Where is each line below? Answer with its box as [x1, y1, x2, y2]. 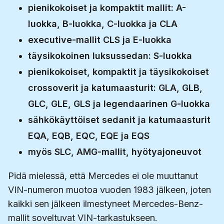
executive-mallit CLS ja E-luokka [28, 34, 171, 45]
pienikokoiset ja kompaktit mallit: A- [28, 2, 186, 13]
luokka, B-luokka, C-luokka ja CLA [28, 18, 177, 29]
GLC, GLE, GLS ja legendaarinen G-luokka [28, 98, 210, 109]
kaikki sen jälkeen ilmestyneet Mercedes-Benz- [8, 198, 203, 209]
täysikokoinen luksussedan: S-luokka [28, 50, 192, 61]
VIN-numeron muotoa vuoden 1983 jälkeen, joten [8, 184, 211, 195]
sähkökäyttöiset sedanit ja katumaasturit [28, 114, 210, 125]
